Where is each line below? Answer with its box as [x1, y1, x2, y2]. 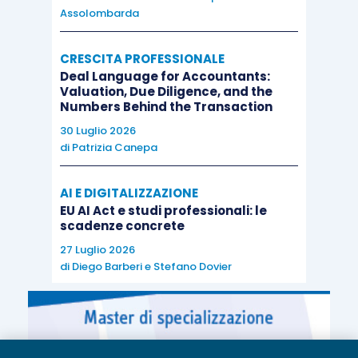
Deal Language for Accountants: [59, 68, 270, 86]
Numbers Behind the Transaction [59, 98, 272, 116]
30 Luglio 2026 [59, 123, 136, 139]
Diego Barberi [71, 259, 142, 275]
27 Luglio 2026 [59, 242, 135, 258]
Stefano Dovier [153, 259, 232, 275]
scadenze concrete [59, 217, 185, 235]
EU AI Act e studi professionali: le [59, 202, 267, 220]
